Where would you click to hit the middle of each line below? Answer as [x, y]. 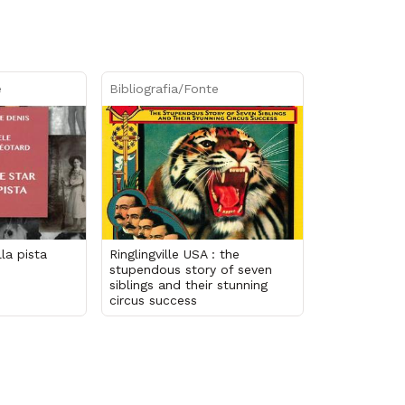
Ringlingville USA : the [174, 254]
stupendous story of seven [191, 269]
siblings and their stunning [188, 284]
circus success [153, 300]
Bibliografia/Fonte [164, 89]
